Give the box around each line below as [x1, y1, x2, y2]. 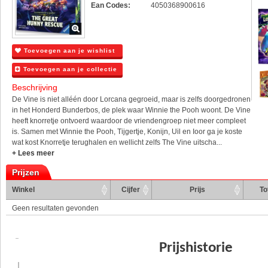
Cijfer [121, 185, 141, 194]
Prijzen [12, 167, 39, 178]
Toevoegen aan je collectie [21, 66, 117, 73]
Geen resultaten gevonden [12, 204, 99, 213]
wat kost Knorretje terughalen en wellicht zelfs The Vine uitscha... [12, 138, 222, 147]
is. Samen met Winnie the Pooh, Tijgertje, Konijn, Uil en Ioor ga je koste [12, 127, 242, 136]
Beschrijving [12, 83, 57, 93]
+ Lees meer [12, 149, 54, 158]
